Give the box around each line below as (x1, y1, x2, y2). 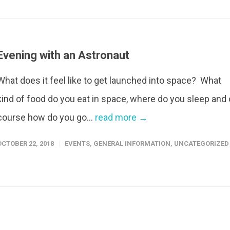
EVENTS (65, 139, 90, 147)
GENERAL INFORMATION (93, 139, 170, 147)
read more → (95, 111, 148, 123)
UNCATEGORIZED (174, 139, 229, 147)
